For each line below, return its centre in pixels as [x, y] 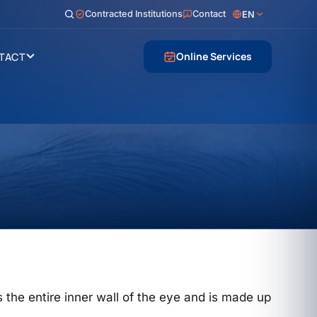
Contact [209, 14]
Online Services [214, 56]
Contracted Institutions [133, 14]
